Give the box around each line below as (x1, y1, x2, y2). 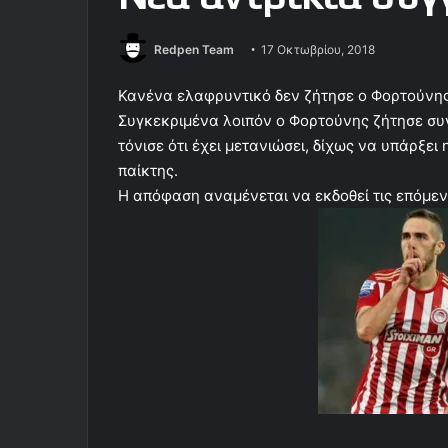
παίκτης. (118, 161, 178, 181)
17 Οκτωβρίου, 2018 (261, 42, 375, 57)
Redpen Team (154, 42, 234, 57)
